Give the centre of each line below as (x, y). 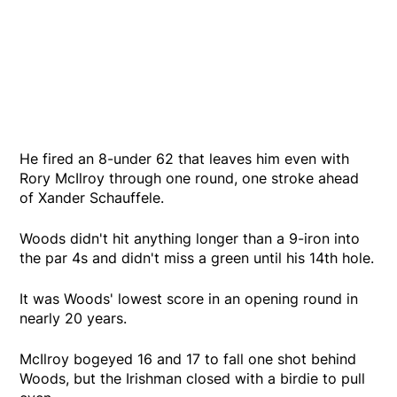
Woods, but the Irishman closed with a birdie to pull (193, 378)
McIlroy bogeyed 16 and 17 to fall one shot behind (188, 358)
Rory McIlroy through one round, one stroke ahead (190, 178)
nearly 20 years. (74, 318)
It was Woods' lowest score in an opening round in (189, 298)
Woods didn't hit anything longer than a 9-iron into (190, 238)
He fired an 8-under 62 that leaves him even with (185, 158)
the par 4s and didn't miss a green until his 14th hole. (197, 257)
